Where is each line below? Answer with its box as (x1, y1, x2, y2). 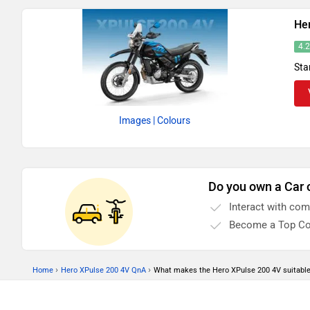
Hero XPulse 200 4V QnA (61, 266, 146, 275)
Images (119, 115, 152, 127)
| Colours (153, 115, 191, 127)
